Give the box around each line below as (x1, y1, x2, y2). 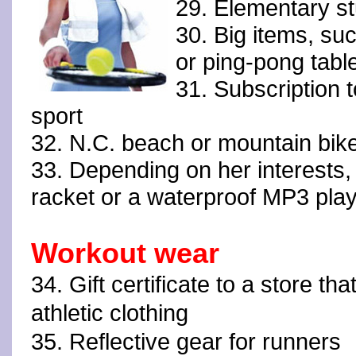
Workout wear (31, 238, 219, 269)
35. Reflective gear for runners (31, 329, 341, 354)
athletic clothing (31, 300, 188, 326)
